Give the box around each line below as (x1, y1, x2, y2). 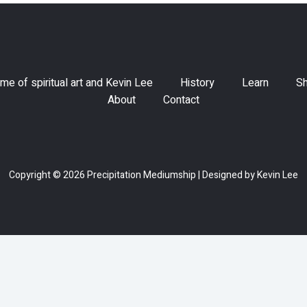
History (180, 75, 214, 92)
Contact (163, 92, 199, 109)
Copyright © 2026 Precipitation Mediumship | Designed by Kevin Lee (9, 168, 298, 183)
